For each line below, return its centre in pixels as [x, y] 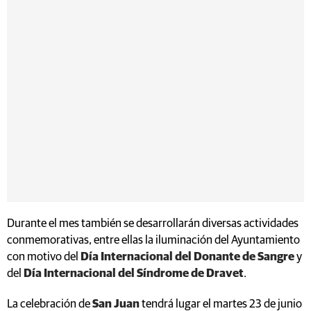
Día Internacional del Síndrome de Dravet [134, 274]
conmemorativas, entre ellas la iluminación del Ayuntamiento [153, 240]
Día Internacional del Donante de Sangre [187, 257]
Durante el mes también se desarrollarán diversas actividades [153, 224]
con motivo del [44, 257]
